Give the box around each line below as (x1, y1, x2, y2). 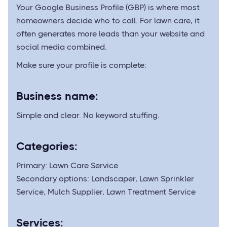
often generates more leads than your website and (16, 29, 205, 39)
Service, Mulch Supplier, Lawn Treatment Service (16, 187, 196, 197)
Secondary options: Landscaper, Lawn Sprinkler (16, 174, 194, 183)
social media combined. (16, 42, 107, 52)
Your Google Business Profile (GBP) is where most (16, 3, 200, 12)
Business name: (16, 90, 98, 102)
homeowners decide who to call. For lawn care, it (16, 16, 200, 25)
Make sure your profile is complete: (16, 60, 146, 70)
